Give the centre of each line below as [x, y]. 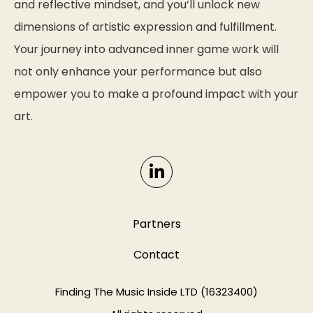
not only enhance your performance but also [138, 72]
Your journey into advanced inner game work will [146, 50]
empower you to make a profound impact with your [156, 94]
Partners [156, 224]
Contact [156, 255]
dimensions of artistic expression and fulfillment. [145, 27]
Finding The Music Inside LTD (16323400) [156, 292]
